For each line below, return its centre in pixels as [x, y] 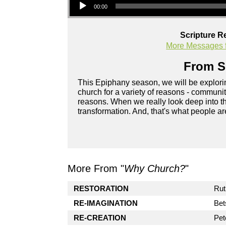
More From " [96, 168]
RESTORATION [101, 188]
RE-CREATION [100, 218]
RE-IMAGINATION [106, 203]
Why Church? [155, 168]
